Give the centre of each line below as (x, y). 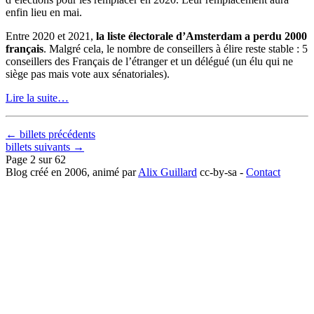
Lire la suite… (37, 97)
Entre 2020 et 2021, (51, 36)
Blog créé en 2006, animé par (72, 172)
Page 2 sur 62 (36, 159)
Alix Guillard (168, 172)
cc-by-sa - (221, 172)
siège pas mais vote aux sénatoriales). (88, 74)
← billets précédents (50, 134)
